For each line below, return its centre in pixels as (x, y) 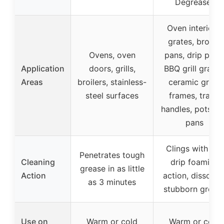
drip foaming (194, 162)
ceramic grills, (194, 82)
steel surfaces (112, 95)
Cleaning (38, 162)
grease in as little (112, 168)
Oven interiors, (194, 28)
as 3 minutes (112, 182)
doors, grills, (112, 68)
